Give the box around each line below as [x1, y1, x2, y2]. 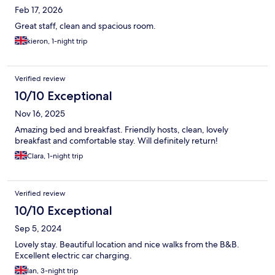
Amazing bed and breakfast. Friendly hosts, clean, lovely [15, 123, 228, 135]
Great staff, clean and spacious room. [15, 20, 156, 31]
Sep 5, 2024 [15, 222, 61, 234]
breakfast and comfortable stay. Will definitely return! [15, 134, 218, 146]
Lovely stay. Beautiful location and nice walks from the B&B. [15, 238, 239, 250]
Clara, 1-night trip [27, 150, 83, 161]
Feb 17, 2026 [15, 4, 63, 15]
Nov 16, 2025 [15, 107, 65, 119]
